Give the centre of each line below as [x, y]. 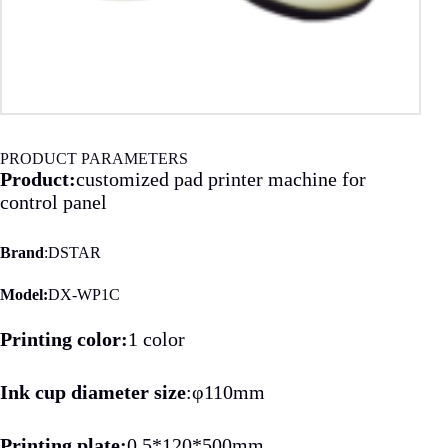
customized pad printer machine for [221, 178]
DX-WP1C [84, 294]
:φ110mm [225, 391]
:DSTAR [72, 252]
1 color [156, 338]
